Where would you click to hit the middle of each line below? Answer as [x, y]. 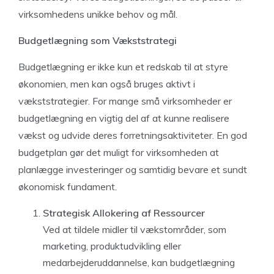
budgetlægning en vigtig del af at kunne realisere [124, 118]
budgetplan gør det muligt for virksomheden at [119, 152]
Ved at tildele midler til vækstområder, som [135, 229]
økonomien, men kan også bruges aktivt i [107, 84]
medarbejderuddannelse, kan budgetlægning [139, 262]
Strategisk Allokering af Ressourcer [124, 213]
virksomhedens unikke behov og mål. [98, 14]
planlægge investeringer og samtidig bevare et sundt [133, 169]
